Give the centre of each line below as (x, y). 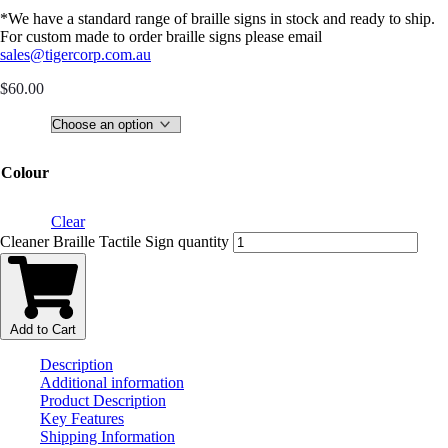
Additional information (112, 382)
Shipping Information (107, 436)
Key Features (82, 418)
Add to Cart (43, 329)
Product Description (103, 400)
